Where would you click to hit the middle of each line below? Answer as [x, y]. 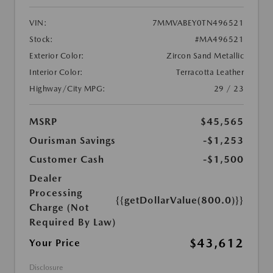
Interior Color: [56, 72]
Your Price [55, 243]
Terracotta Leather [210, 72]
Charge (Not [59, 207]
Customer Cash [67, 159]
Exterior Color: [57, 55]
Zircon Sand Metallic [205, 55]
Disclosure [46, 267]
